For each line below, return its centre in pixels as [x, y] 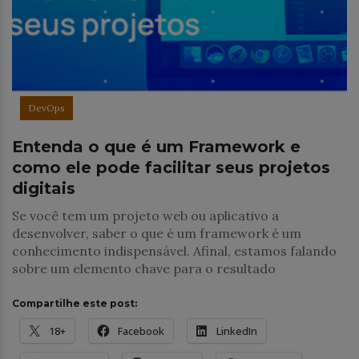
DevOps [46, 107]
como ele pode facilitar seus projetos [171, 167]
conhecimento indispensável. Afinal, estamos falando [174, 250]
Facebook [141, 331]
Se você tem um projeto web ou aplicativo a [145, 215]
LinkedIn [237, 331]
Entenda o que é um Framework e [156, 146]
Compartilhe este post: [75, 303]
